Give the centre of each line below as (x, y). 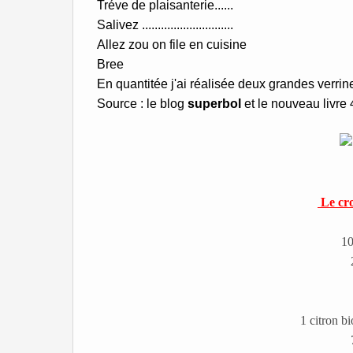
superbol (214, 104)
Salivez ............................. (165, 25)
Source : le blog (142, 104)
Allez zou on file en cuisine (172, 45)
